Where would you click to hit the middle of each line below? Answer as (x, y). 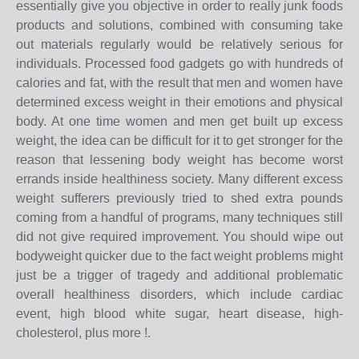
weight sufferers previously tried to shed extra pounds (179, 198)
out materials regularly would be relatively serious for (179, 44)
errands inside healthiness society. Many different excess (179, 179)
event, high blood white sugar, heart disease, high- (179, 313)
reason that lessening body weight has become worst (179, 159)
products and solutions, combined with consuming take (179, 25)
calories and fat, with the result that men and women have (179, 83)
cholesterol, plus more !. (83, 333)
